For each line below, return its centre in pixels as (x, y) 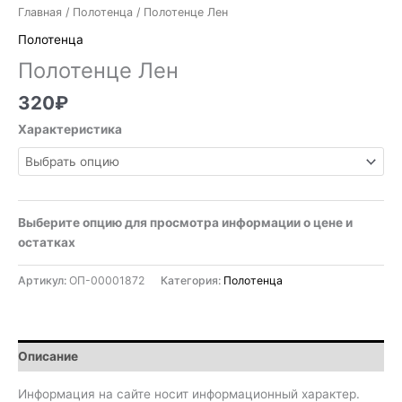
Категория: (192, 281)
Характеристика (70, 129)
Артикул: (44, 281)
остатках (47, 243)
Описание (48, 356)
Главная (40, 13)
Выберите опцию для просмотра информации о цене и (185, 223)
